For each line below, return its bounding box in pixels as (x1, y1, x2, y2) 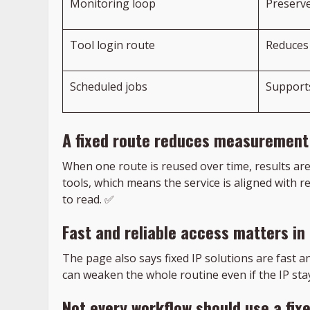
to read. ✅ (62, 192, 114, 208)
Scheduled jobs (70, 79, 147, 95)
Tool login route (70, 37, 155, 53)
